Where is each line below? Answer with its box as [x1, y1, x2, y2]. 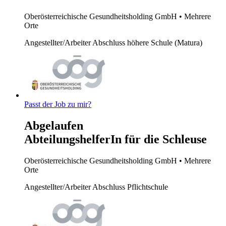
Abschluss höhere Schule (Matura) [92, 38, 202, 47]
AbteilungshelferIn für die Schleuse [24, 133, 207, 146]
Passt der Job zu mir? [24, 100, 91, 109]
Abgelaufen [24, 119, 83, 133]
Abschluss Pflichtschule [92, 182, 168, 191]
